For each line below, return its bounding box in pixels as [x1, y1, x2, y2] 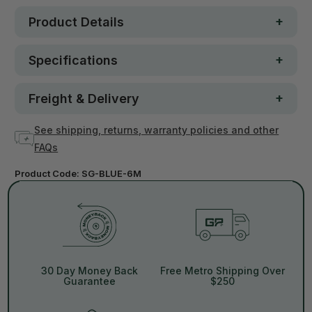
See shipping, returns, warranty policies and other [34, 123, 279, 136]
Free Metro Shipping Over [160, 265, 286, 277]
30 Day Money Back [40, 265, 138, 277]
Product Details [29, 14, 125, 29]
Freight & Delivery [29, 91, 140, 106]
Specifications [29, 52, 118, 68]
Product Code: [15, 167, 82, 179]
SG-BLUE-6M [81, 167, 142, 179]
